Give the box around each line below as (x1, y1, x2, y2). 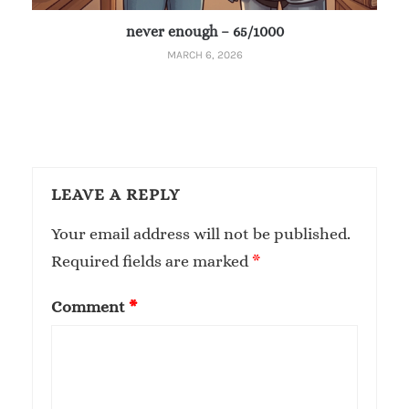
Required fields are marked (51, 251, 252, 270)
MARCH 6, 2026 (166, 47, 243, 61)
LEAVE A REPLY (51, 184, 180, 204)
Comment (51, 297, 129, 316)
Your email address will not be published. (51, 224, 351, 243)
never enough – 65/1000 (125, 22, 284, 40)
